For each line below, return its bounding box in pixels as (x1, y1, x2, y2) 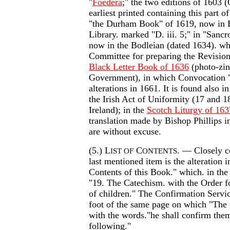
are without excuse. (89, 126, 161, 137)
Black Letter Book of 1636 (89, 62, 189, 72)
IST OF (110, 147, 133, 155)
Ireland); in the (89, 105, 147, 115)
